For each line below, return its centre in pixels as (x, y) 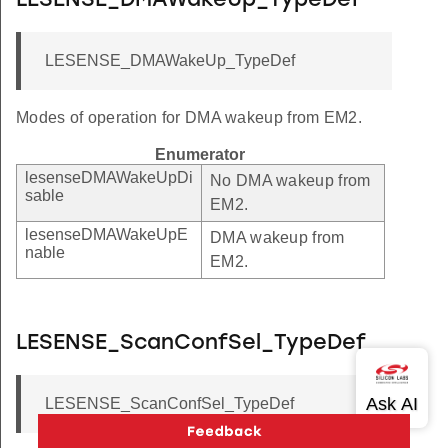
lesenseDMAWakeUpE (106, 235)
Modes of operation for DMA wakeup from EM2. (189, 118)
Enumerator (200, 155)
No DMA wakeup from (290, 181)
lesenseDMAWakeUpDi (109, 178)
